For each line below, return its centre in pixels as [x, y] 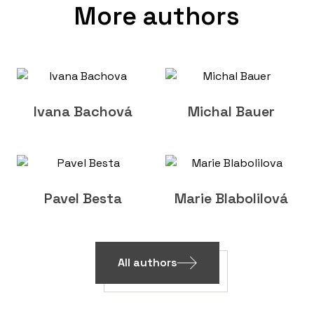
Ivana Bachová [83, 111]
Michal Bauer [231, 111]
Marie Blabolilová [231, 198]
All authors [147, 262]
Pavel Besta [83, 198]
